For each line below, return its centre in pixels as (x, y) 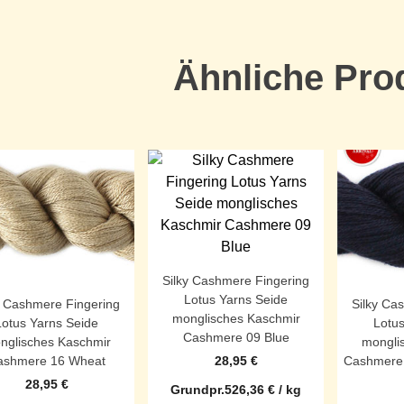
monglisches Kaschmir (236, 318)
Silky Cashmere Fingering (236, 280)
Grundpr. (197, 389)
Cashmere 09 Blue (236, 337)
